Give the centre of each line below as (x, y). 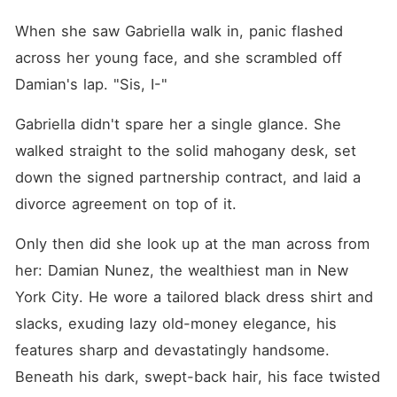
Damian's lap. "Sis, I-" (91, 84)
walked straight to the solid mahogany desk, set (185, 151)
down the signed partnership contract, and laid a (187, 177)
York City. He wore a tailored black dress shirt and (194, 297)
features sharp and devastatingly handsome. (172, 350)
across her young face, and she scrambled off (178, 58)
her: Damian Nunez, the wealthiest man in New (181, 270)
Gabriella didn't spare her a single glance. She (178, 124)
